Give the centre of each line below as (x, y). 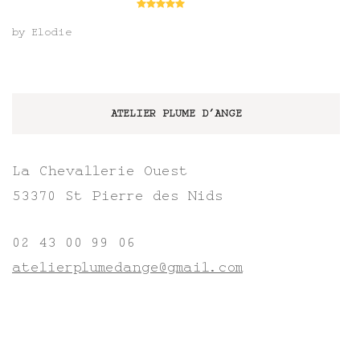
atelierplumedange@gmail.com (127, 267)
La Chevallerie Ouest (100, 171)
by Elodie (42, 33)
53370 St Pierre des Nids (118, 196)
